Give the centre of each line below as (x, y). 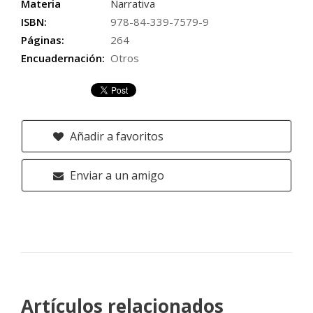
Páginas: (43, 40)
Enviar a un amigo (116, 175)
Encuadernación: (63, 58)
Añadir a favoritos (115, 136)
